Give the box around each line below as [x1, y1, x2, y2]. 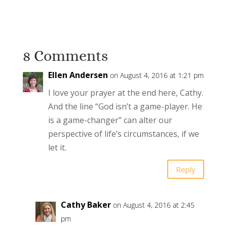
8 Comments [22, 47, 108, 65]
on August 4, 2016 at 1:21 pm [109, 70, 204, 81]
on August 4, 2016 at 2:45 [112, 200, 195, 210]
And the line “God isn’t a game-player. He [48, 101, 202, 112]
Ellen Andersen [48, 69, 108, 81]
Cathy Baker [60, 199, 111, 211]
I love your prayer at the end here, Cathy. [48, 87, 203, 99]
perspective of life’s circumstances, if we [48, 128, 199, 140]
